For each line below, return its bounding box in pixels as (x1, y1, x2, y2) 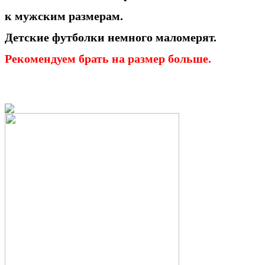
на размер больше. (112, 51, 211, 65)
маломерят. (156, 30, 216, 44)
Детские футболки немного (5, 30, 156, 44)
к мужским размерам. (5, 9, 123, 22)
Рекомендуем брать (5, 51, 112, 65)
